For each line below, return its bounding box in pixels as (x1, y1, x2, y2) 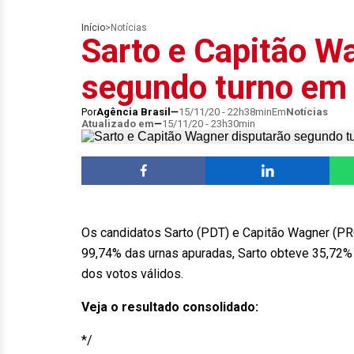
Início (81, 22, 105, 33)
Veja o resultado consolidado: (81, 299, 258, 314)
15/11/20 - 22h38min (179, 106, 272, 118)
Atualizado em (81, 118, 154, 130)
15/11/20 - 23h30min (162, 118, 255, 130)
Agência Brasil (96, 106, 171, 118)
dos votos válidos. (81, 266, 183, 281)
